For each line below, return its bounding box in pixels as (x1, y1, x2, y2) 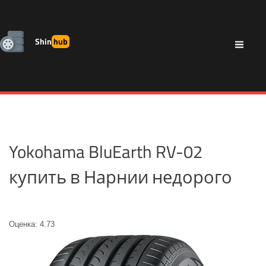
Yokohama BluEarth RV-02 (9, 138, 202, 164)
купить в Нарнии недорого (9, 164, 232, 190)
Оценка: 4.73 (9, 220, 55, 229)
